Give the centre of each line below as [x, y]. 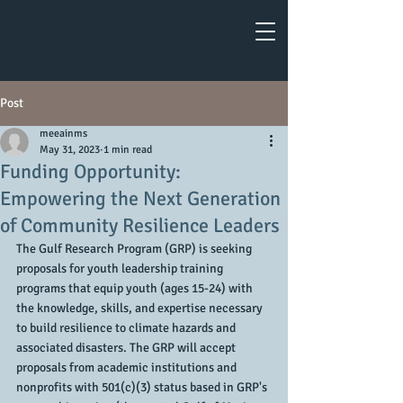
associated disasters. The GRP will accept [127, 348]
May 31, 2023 [70, 150]
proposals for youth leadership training [121, 269]
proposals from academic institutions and [128, 367]
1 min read [128, 150]
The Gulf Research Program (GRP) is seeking [135, 249]
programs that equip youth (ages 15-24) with [136, 288]
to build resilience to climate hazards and [127, 328]
